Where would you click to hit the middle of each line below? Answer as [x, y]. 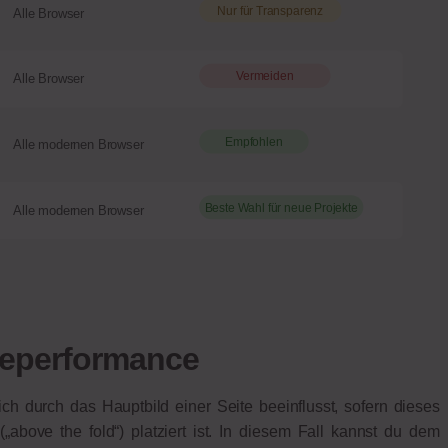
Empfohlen [253, 141]
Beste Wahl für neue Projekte [281, 207]
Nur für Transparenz [270, 10]
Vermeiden [264, 76]
